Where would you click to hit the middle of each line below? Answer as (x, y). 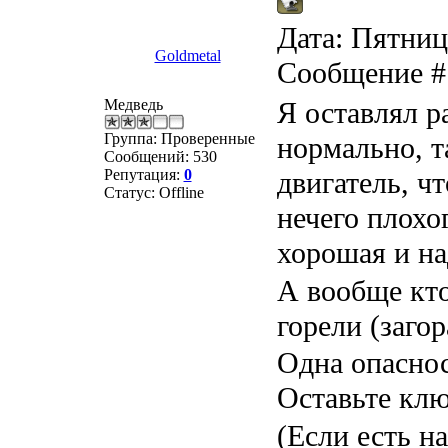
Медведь (133, 104)
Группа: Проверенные (179, 138)
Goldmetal (187, 55)
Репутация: (143, 174)
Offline (181, 192)
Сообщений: (148, 156)
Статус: (131, 192)
